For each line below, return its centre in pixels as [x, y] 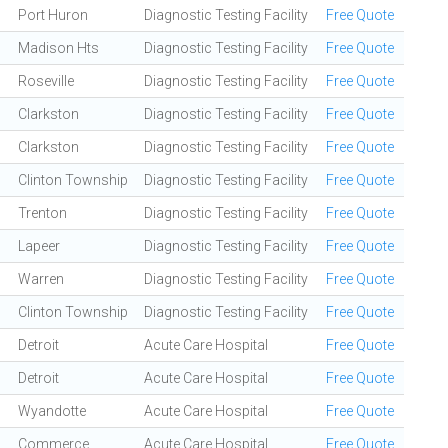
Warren [41, 279]
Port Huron [53, 15]
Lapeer [39, 246]
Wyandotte [52, 411]
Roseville [46, 81]
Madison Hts [58, 48]
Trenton [42, 213]
